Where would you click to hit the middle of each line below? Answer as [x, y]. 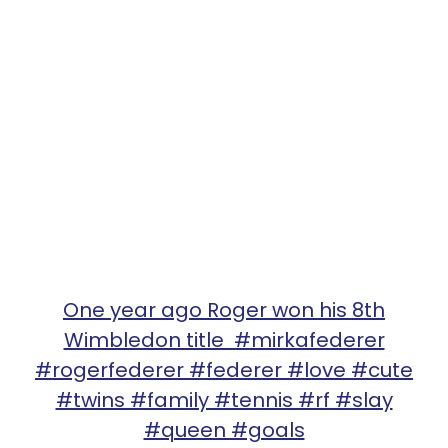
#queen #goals [224, 429]
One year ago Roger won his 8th [224, 309]
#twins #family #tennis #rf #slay [224, 399]
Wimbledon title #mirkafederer [224, 339]
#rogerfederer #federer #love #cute [224, 369]
